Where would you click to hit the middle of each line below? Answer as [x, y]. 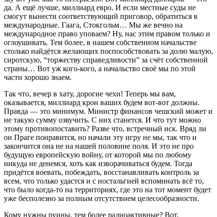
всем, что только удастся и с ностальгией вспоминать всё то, [104, 181]
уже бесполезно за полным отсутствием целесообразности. [101, 198]
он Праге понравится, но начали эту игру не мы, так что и [100, 137]
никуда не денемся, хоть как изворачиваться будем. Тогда [98, 163]
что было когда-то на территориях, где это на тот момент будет [108, 189]
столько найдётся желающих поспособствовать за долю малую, [108, 51]
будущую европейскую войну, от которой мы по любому [98, 155]
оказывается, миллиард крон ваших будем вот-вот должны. [102, 102]
